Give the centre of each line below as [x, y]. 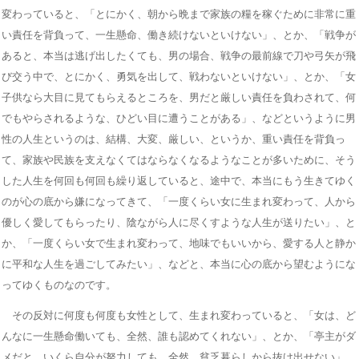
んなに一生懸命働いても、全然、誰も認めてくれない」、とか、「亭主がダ [179, 336]
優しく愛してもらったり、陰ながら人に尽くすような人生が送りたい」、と [179, 222]
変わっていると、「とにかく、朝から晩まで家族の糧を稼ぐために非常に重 [179, 14]
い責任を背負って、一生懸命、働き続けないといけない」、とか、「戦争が [179, 34]
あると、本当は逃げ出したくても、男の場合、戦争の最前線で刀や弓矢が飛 [179, 55]
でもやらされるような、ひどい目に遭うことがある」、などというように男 [179, 118]
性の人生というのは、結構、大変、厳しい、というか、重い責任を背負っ [173, 139]
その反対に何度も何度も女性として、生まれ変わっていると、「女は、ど [179, 315]
